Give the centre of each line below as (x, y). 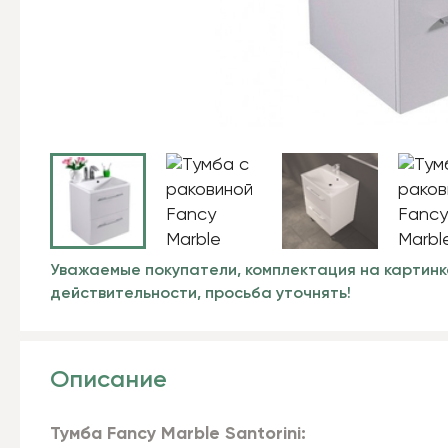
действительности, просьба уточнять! (200, 294)
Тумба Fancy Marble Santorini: (178, 434)
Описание (108, 380)
